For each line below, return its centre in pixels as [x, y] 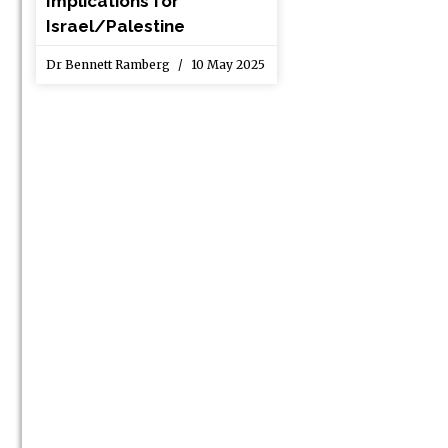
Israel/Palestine [115, 26]
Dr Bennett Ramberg [109, 65]
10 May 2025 [226, 65]
